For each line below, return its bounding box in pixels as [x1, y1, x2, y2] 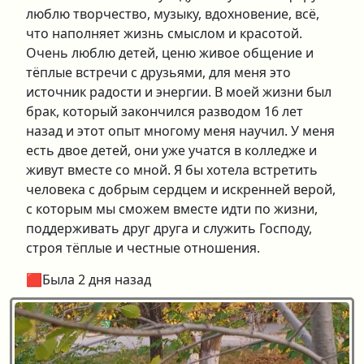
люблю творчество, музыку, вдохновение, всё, [26, 5, 319, 23]
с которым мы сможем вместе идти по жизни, [26, 200, 318, 218]
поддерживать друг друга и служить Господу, [26, 219, 312, 237]
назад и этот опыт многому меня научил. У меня [26, 122, 335, 140]
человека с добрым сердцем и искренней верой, [26, 180, 336, 198]
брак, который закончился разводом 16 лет [26, 102, 303, 120]
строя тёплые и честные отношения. [26, 239, 260, 257]
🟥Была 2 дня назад [26, 271, 151, 288]
